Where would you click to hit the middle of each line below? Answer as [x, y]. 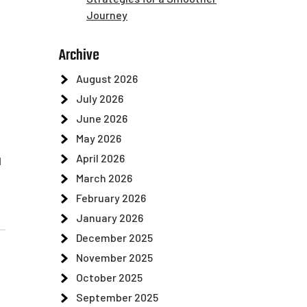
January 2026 [110, 218]
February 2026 [111, 198]
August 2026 [107, 78]
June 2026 [102, 118]
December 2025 [114, 237]
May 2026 [99, 138]
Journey [107, 15]
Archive [79, 56]
